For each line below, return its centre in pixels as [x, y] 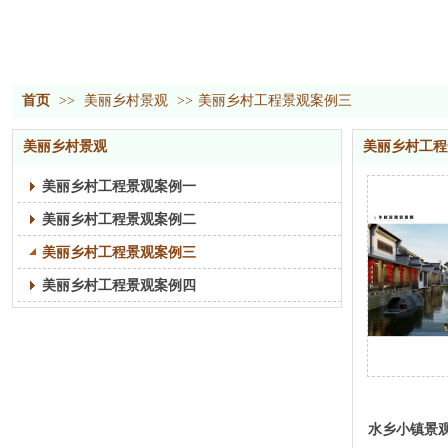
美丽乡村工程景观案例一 [119, 186]
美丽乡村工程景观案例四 [119, 285]
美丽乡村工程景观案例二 [119, 219]
